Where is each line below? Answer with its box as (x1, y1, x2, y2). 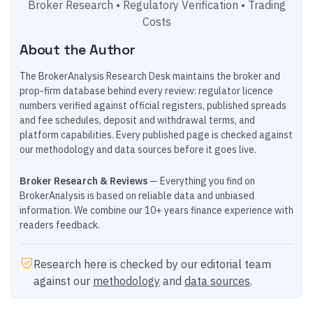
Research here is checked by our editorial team (34, 257, 271, 271)
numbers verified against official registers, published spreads (20, 99, 286, 112)
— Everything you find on (147, 175, 255, 187)
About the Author (20, 41, 136, 59)
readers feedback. (20, 219, 100, 231)
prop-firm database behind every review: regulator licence (20, 85, 273, 97)
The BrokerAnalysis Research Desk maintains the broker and (20, 70, 280, 82)
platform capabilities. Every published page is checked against (20, 129, 293, 141)
